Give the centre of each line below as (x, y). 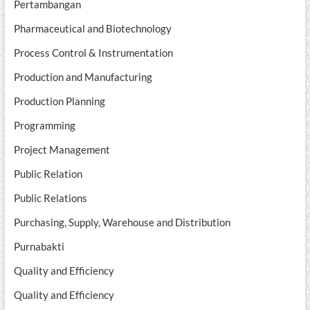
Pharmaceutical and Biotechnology (92, 29)
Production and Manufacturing (83, 77)
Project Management (62, 150)
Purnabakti (39, 247)
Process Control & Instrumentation (93, 53)
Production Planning (59, 101)
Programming (44, 126)
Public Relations (50, 198)
